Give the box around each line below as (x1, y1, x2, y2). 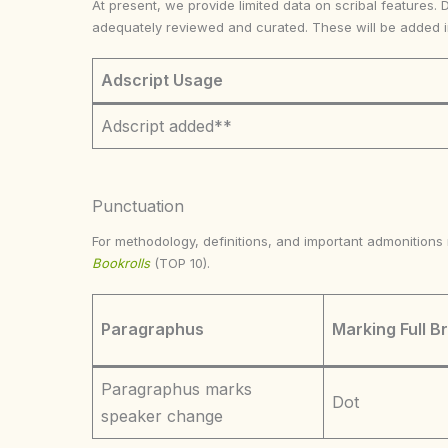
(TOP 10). (154, 255, 210, 271)
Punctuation (92, 196, 184, 216)
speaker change (101, 406, 223, 426)
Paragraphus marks (101, 379, 252, 399)
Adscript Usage (101, 70, 223, 90)
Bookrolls (92, 255, 150, 271)
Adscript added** (101, 116, 232, 136)
